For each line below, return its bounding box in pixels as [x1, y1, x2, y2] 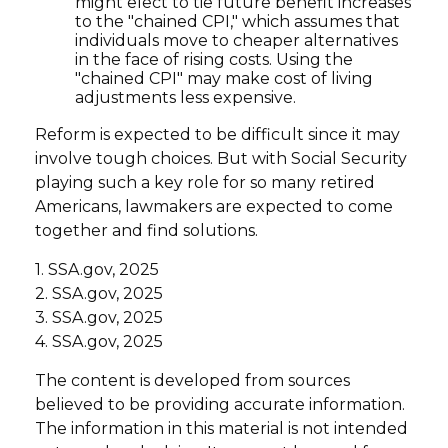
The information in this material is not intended [35, 418, 408, 438]
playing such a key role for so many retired [35, 172, 375, 192]
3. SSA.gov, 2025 [35, 307, 163, 327]
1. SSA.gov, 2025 [35, 259, 159, 279]
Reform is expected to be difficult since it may [35, 124, 400, 144]
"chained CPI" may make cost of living [75, 68, 373, 88]
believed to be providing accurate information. [35, 394, 405, 414]
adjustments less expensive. [75, 87, 296, 107]
